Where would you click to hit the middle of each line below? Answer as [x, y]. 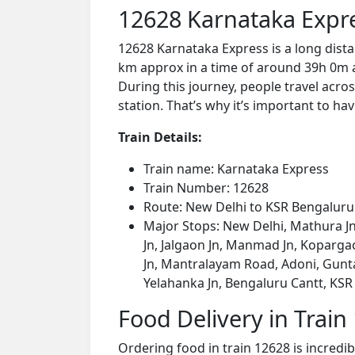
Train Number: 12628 [206, 187]
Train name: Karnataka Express [236, 168]
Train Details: [160, 137]
